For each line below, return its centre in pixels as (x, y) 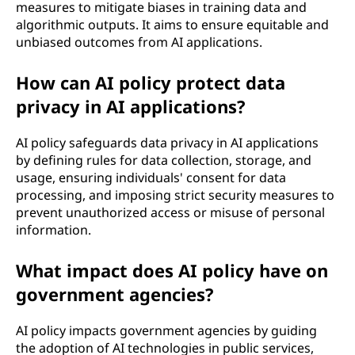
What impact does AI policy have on (172, 270)
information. (53, 229)
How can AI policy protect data (151, 82)
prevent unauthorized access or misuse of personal (170, 212)
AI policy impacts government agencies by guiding (166, 330)
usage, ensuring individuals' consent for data (151, 177)
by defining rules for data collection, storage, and (164, 160)
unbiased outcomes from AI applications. (139, 42)
